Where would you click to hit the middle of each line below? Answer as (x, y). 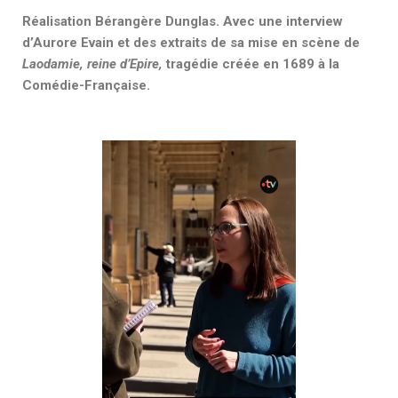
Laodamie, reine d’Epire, (94, 64)
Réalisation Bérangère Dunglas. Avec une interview (183, 21)
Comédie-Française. (86, 85)
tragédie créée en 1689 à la (253, 64)
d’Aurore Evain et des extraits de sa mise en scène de (191, 42)
